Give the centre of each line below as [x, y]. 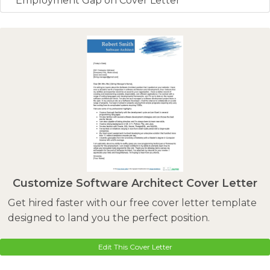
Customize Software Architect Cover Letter [135, 183]
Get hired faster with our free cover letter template [132, 202]
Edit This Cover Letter [135, 247]
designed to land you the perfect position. [108, 218]
